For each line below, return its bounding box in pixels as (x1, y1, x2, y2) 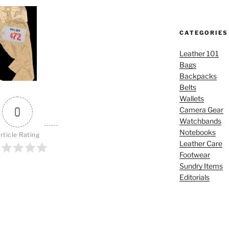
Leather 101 (179, 49, 219, 58)
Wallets (179, 94, 204, 103)
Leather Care (179, 139, 222, 148)
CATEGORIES (179, 29, 228, 36)
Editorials (179, 173, 210, 181)
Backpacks (179, 72, 217, 80)
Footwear (179, 150, 210, 159)
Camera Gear (179, 105, 223, 114)
